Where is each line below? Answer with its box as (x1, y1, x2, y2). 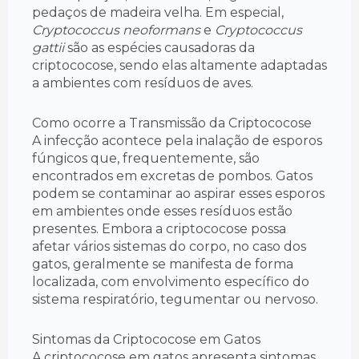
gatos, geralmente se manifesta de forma (32, 256, 293, 272)
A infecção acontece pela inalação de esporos (32, 133, 322, 149)
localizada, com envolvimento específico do (32, 274, 309, 290)
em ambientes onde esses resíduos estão (32, 204, 292, 220)
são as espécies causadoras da (64, 40, 255, 56)
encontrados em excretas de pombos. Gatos (32, 168, 313, 184)
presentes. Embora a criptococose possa (32, 221, 286, 237)
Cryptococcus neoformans (32, 22, 200, 38)
